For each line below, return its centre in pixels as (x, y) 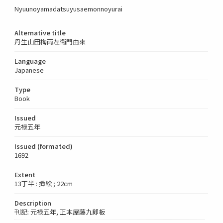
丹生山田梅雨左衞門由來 (50, 41)
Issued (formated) (44, 146)
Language (30, 61)
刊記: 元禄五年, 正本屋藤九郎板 (60, 212)
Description (33, 203)
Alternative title (40, 32)
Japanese (29, 70)
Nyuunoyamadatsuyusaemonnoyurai (69, 8)
